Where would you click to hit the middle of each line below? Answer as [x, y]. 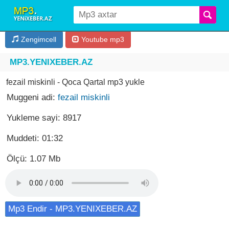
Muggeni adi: [32, 97]
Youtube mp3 [102, 39]
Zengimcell [38, 39]
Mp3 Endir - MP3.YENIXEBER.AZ [73, 209]
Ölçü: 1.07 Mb [33, 159]
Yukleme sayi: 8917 [44, 118]
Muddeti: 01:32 [35, 138]
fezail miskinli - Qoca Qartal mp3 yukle [75, 82]
